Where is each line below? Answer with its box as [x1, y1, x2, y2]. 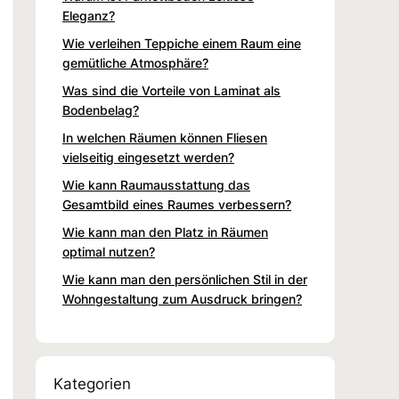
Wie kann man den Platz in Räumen [62, 224, 268, 240]
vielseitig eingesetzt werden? [62, 149, 234, 165]
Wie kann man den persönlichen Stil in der [62, 271, 307, 287]
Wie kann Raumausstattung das [62, 176, 250, 192]
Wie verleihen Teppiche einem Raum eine [62, 35, 301, 51]
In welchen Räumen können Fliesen [62, 129, 267, 145]
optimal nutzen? [62, 243, 155, 259]
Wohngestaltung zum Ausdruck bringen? [62, 290, 302, 306]
